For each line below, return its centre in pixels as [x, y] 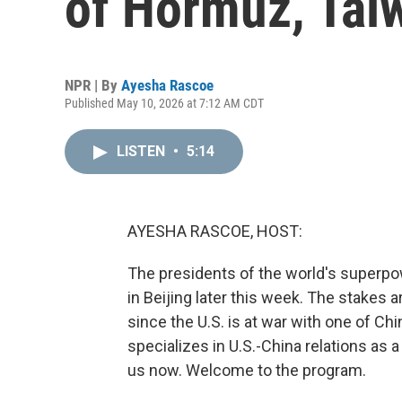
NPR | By [93, 85]
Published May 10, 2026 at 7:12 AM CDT [164, 103]
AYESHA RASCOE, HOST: [215, 231]
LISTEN [143, 151]
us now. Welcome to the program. [247, 370]
